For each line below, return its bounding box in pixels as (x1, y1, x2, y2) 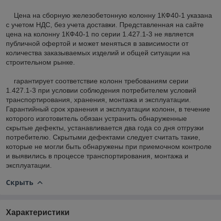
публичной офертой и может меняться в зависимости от (6, 39, 188, 47)
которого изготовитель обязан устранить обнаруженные (6, 114, 187, 122)
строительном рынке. (6, 58, 75, 66)
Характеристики (6, 208, 70, 217)
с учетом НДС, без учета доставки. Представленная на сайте (6, 20, 204, 29)
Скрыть (6, 177, 34, 187)
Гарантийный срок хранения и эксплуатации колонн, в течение (6, 105, 210, 113)
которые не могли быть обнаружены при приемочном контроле (6, 142, 212, 150)
